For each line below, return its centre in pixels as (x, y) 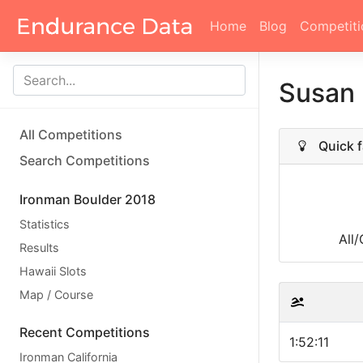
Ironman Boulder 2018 (88, 199)
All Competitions (71, 135)
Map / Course (56, 295)
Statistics (45, 224)
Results (39, 248)
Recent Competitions (85, 332)
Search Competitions (85, 160)
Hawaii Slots (53, 271)
